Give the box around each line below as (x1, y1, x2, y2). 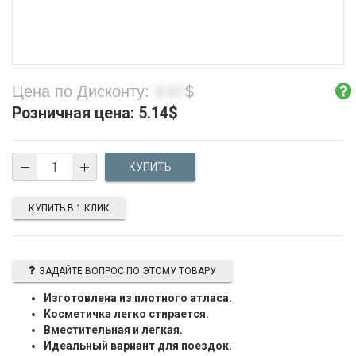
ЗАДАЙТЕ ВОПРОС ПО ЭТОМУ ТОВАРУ (39, 265, 216, 277)
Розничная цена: (12, 104, 138, 123)
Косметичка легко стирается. (44, 308, 209, 321)
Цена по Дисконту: (12, 83, 154, 101)
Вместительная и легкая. (44, 323, 183, 337)
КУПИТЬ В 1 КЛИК (29, 203, 110, 215)
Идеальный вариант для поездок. (44, 339, 232, 353)
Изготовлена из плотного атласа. (44, 292, 232, 305)
